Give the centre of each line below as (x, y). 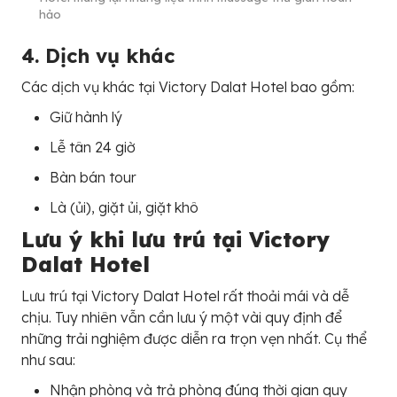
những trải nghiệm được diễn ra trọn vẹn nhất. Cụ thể (194, 338)
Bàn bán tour (93, 177)
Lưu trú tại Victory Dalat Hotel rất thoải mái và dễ (185, 296)
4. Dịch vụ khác (98, 55)
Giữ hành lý (86, 117)
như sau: (48, 359)
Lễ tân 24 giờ (93, 147)
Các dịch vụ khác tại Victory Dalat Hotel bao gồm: (188, 86)
